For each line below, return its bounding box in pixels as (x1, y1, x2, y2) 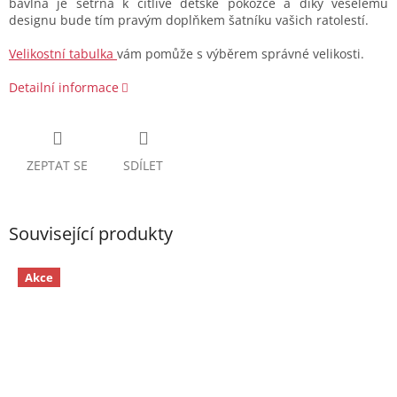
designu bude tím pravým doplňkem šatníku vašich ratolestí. (9, 12, 369, 29)
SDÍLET (123, 157, 163, 175)
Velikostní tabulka (9, 45, 117, 63)
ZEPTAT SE (27, 157, 88, 175)
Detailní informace (9, 79, 119, 97)
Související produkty (9, 222, 173, 246)
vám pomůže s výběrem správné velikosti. (117, 45, 364, 63)
